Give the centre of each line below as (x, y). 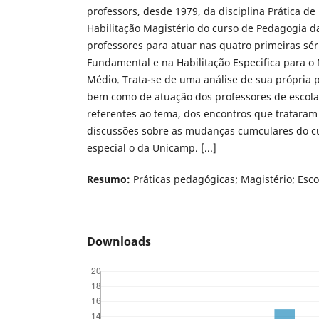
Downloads (119, 241)
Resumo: (109, 179)
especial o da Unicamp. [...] (152, 147)
